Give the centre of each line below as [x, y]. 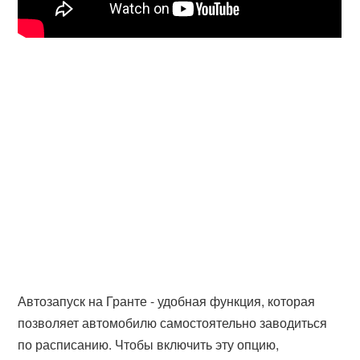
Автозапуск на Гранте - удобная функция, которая [167, 301]
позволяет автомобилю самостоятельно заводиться [173, 323]
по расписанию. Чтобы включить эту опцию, [149, 344]
